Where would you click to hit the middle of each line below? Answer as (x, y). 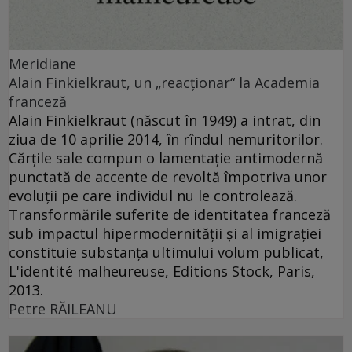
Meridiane (42, 63)
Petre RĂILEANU (63, 308)
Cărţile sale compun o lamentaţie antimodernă (166, 158)
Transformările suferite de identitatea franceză (170, 214)
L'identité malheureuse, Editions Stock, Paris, (162, 271)
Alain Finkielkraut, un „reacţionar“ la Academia (164, 82)
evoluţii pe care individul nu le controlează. (153, 195)
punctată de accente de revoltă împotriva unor (168, 176)
